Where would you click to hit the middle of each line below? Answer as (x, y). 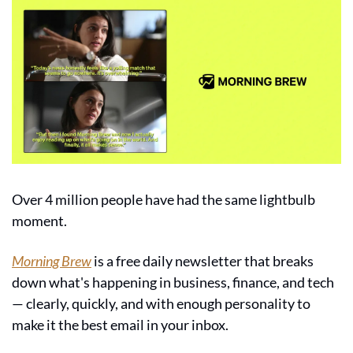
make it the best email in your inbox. (120, 324)
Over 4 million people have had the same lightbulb (163, 199)
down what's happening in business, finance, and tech (173, 282)
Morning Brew (52, 260)
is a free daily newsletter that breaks (203, 260)
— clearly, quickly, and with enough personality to (161, 303)
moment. (39, 220)
